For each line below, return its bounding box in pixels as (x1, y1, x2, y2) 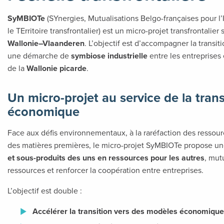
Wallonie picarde (26, 62, 86, 74)
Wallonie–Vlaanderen (7, 37, 84, 49)
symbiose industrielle (71, 50, 147, 62)
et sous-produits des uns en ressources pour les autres (7, 152, 204, 164)
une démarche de (7, 50, 71, 61)
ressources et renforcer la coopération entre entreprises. (7, 164, 203, 176)
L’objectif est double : (7, 185, 82, 196)
